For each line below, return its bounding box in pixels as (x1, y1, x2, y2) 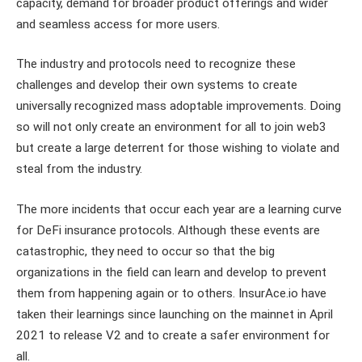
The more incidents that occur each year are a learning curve (16, 201, 342, 217)
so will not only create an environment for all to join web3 (16, 120, 326, 135)
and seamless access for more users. (16, 16, 220, 32)
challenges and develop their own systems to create (16, 78, 297, 93)
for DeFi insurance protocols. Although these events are (16, 222, 320, 238)
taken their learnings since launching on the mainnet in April (16, 306, 333, 322)
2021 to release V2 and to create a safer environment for (16, 327, 330, 343)
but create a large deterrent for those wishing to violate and (16, 141, 339, 156)
